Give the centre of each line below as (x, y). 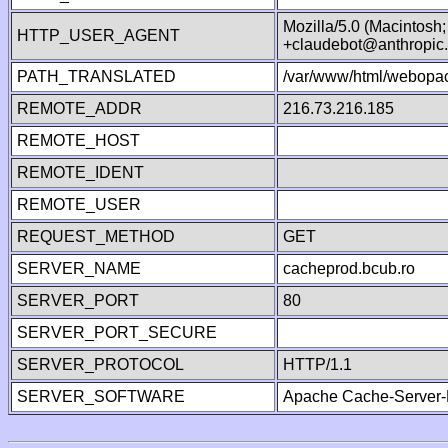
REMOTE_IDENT (80, 172)
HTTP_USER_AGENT (98, 35)
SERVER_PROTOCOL (100, 364)
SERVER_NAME (79, 268)
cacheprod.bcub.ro (349, 268)
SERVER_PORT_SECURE (117, 332)
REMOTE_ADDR (79, 108)
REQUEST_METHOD (96, 236)
